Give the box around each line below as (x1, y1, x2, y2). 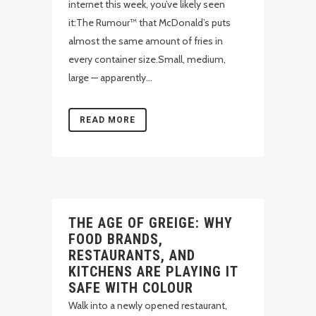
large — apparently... (68, 71, 152, 84)
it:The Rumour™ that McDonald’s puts (68, 16, 231, 29)
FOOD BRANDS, (68, 231, 163, 248)
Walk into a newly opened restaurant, (68, 299, 227, 312)
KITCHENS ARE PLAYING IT (68, 263, 238, 280)
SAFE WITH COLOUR (68, 279, 193, 296)
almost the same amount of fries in (68, 35, 223, 47)
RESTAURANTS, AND (68, 247, 195, 264)
